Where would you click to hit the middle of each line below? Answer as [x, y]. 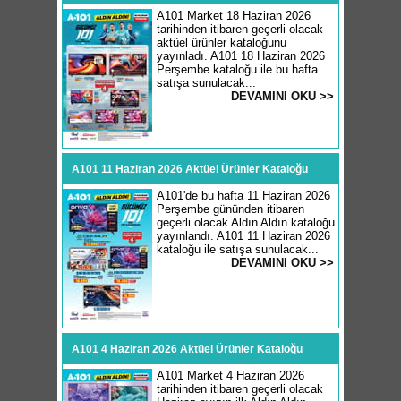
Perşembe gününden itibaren [230, 209]
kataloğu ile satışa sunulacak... [238, 249]
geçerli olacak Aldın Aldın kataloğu [246, 222]
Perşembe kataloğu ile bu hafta [237, 69]
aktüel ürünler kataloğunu [222, 43]
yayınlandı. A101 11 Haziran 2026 [243, 236]
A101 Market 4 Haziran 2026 [230, 375]
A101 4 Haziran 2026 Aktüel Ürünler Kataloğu [187, 349]
